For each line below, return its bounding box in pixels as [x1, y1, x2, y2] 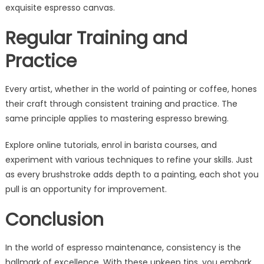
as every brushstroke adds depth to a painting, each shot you [5, 168, 259, 180]
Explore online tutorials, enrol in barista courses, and [5, 138, 217, 151]
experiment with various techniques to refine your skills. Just [5, 153, 253, 166]
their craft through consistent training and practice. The [5, 97, 237, 110]
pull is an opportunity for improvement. [5, 183, 167, 195]
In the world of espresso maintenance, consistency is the [5, 241, 241, 253]
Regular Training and [5, 25, 187, 51]
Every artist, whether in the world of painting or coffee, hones [5, 82, 257, 95]
